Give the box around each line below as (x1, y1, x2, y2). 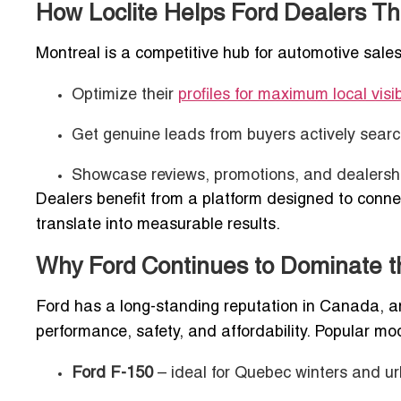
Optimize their (72, 87, 178, 103)
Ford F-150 (72, 365, 153, 381)
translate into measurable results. (36, 217, 280, 233)
